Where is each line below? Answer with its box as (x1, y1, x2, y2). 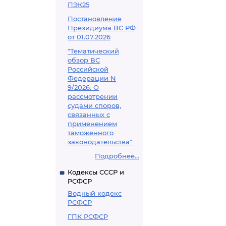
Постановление (68, 15, 122, 23)
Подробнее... (95, 152, 139, 160)
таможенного (68, 129, 114, 137)
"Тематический (68, 47, 119, 55)
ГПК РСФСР (68, 212, 108, 220)
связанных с (68, 110, 110, 119)
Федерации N (68, 74, 116, 82)
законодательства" (68, 138, 132, 146)
